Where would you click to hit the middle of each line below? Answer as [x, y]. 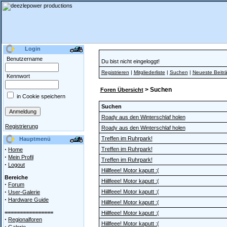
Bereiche [16, 177]
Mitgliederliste [149, 72]
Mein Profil [21, 157]
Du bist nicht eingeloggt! [130, 61]
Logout [16, 165]
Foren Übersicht [122, 90]
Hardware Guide [28, 200]
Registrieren [115, 72]
